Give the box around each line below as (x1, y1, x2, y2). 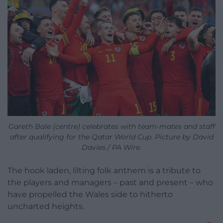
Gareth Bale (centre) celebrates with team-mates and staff (8, 122, 215, 131)
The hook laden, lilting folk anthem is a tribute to (7, 166, 201, 176)
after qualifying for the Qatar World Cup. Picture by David (9, 132, 214, 142)
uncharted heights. (7, 202, 84, 212)
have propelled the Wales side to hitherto (7, 190, 173, 200)
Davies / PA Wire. (82, 143, 141, 152)
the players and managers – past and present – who (7, 178, 213, 188)
